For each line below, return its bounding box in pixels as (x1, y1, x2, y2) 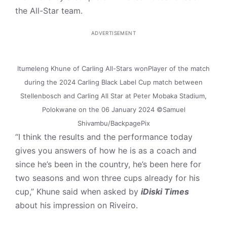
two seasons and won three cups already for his (15, 173, 200, 183)
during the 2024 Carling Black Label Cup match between (24, 78, 203, 86)
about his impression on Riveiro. (15, 200, 138, 210)
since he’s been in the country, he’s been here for (15, 159, 201, 169)
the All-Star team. (15, 6, 83, 16)
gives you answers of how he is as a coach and (15, 145, 197, 156)
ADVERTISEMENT (91, 30, 136, 36)
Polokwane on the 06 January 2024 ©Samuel (42, 105, 185, 113)
